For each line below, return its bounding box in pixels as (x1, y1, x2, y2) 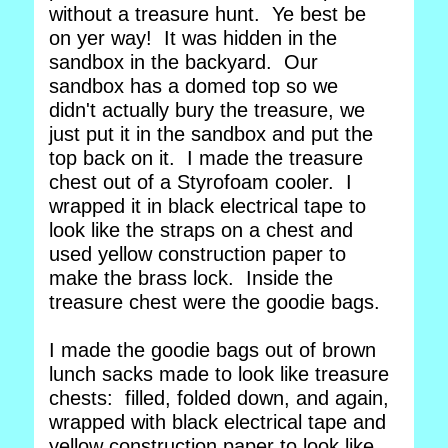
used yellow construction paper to (49, 243, 346, 265)
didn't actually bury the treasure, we (49, 99, 365, 121)
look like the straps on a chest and (49, 219, 353, 241)
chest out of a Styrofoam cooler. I (49, 171, 352, 193)
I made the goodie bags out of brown (49, 339, 376, 361)
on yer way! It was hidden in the (49, 27, 337, 49)
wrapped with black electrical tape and (49, 411, 386, 433)
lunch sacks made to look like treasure (49, 363, 389, 385)
